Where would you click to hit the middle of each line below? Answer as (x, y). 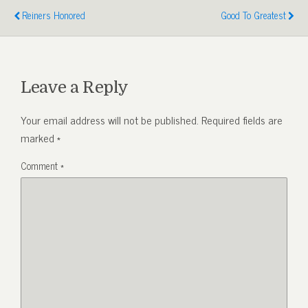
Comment (41, 165)
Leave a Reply (75, 87)
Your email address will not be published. (110, 119)
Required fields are (242, 119)
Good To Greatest (253, 15)
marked (39, 137)
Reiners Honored (54, 15)
